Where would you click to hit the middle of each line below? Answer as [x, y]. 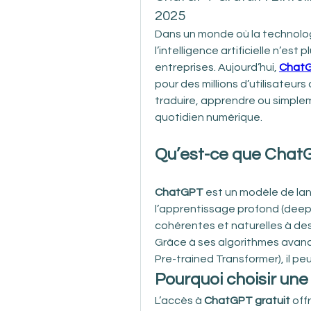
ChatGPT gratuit [247, 300]
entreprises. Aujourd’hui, [217, 67]
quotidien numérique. [209, 117]
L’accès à [179, 300]
